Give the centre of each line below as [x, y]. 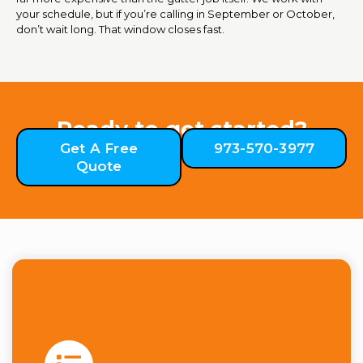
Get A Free [99, 148]
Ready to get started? [181, 129]
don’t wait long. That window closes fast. [120, 29]
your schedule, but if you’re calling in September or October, [175, 13]
